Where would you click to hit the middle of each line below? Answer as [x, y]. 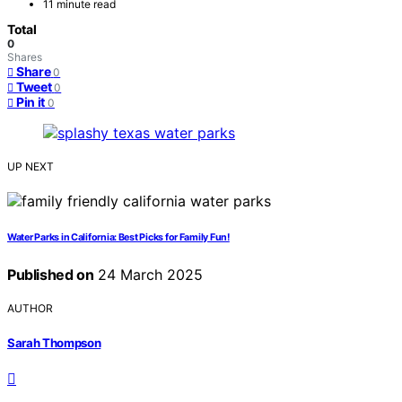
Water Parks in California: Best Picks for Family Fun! [118, 238]
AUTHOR [30, 309]
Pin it [31, 102]
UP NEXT [31, 167]
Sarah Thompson [54, 342]
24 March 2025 [149, 275]
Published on [51, 275]
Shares [25, 57]
